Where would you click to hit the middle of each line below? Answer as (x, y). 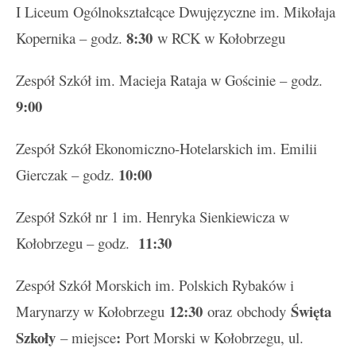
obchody (261, 311)
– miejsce (88, 337)
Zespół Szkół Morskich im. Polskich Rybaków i (155, 284)
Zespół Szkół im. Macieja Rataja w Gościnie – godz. (169, 79)
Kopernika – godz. (71, 37)
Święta (309, 311)
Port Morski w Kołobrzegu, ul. (215, 337)
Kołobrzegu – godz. (77, 242)
